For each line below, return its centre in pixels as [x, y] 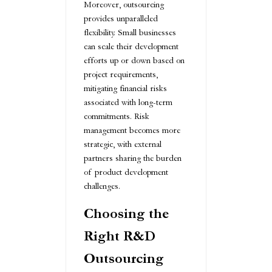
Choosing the [126, 214]
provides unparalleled [121, 19]
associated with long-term [128, 103]
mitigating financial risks [125, 89]
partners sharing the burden [133, 158]
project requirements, [121, 75]
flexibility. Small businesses [130, 33]
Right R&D [120, 236]
